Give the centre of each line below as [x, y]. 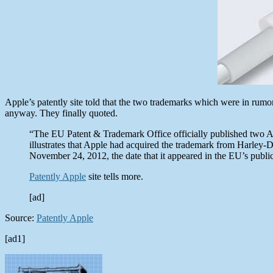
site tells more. [115, 176]
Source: [21, 218]
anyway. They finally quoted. [61, 113]
